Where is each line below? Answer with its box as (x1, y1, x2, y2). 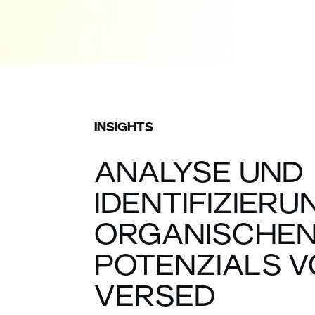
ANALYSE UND (94, 160, 303, 188)
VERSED (94, 283, 215, 312)
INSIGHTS (94, 121, 153, 133)
